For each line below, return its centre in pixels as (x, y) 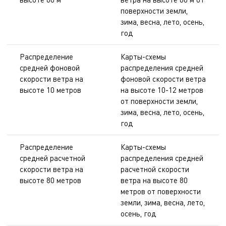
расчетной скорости (155, 169)
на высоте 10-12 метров (162, 90)
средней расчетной (52, 158)
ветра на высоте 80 (154, 180)
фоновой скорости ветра (163, 79)
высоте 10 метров (50, 90)
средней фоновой (50, 68)
